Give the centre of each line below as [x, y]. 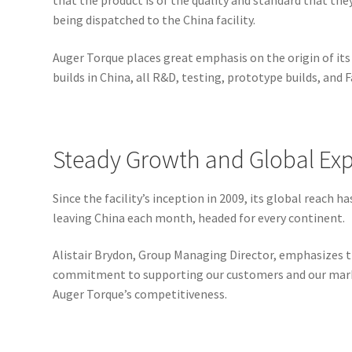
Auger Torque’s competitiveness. [140, 294]
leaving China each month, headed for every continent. [199, 217]
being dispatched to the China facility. [154, 20]
